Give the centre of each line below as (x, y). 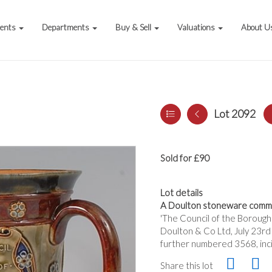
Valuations (197, 27)
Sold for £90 (185, 158)
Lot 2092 (235, 114)
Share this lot (187, 265)
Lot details (182, 192)
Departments (67, 27)
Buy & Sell (134, 27)
